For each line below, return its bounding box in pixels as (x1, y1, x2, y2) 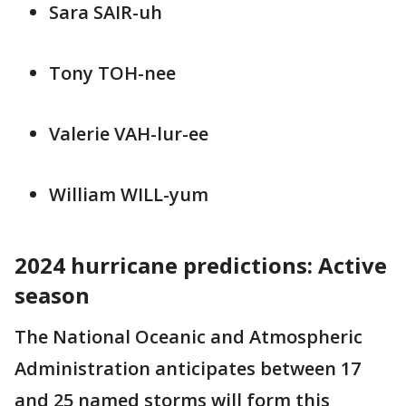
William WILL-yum (49, 181, 208, 207)
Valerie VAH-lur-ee (49, 121, 208, 146)
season (14, 279, 90, 310)
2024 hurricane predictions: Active (14, 249, 387, 280)
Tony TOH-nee (49, 60, 176, 85)
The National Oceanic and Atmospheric (14, 324, 362, 349)
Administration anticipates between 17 (14, 355, 361, 381)
